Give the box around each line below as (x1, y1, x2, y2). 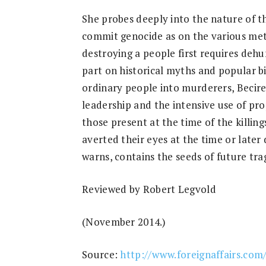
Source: (82, 248, 121, 261)
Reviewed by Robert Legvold (82, 182, 216, 196)
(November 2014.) (82, 215, 166, 229)
